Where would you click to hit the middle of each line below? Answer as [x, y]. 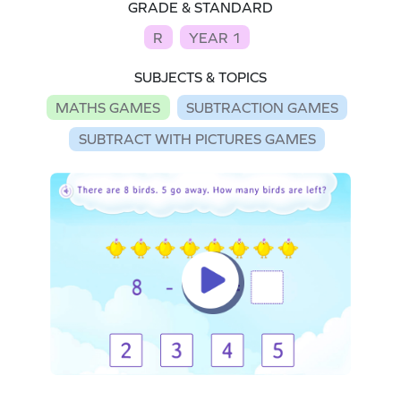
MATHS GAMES [108, 107]
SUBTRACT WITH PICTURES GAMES [197, 139]
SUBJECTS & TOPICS [200, 77]
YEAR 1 [214, 37]
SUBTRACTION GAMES [262, 107]
